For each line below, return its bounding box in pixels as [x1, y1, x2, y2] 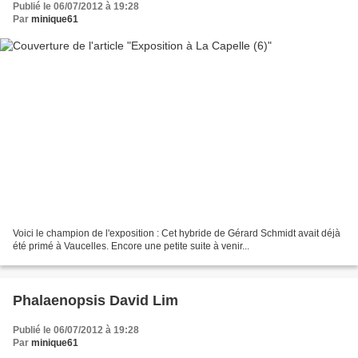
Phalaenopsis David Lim [13, 292, 178, 308]
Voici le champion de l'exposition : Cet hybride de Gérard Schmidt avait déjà [13, 227, 340, 239]
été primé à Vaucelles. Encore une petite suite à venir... [13, 240, 249, 252]
